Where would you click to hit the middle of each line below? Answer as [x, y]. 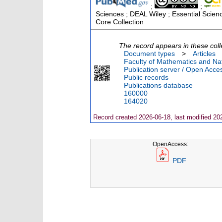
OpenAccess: [171, 144]
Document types [149, 53]
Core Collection [120, 22]
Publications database [158, 85]
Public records [146, 77]
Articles [204, 53]
